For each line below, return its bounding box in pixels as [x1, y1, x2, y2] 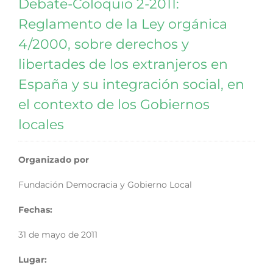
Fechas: [18, 204, 52, 215]
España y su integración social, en [18, 76, 244, 93]
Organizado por [18, 154, 89, 165]
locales [18, 116, 64, 133]
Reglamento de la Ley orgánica [18, 16, 227, 32]
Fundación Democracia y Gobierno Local [18, 179, 192, 190]
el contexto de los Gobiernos [18, 96, 210, 113]
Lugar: [18, 254, 47, 265]
